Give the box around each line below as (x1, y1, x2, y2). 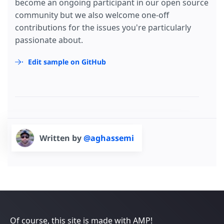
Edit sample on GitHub (28, 57, 106, 67)
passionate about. (15, 34, 83, 46)
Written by (39, 132, 83, 144)
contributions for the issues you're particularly (15, 22, 191, 33)
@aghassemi (83, 132, 134, 144)
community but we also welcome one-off (15, 9, 169, 21)
